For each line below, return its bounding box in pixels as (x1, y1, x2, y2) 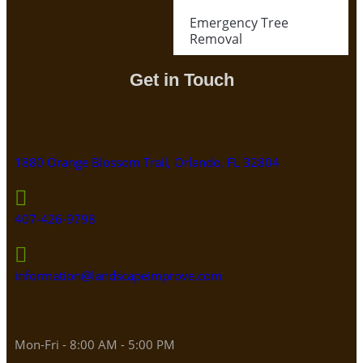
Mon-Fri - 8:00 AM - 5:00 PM (15, 336, 175, 352)
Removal (190, 30, 242, 48)
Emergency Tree (190, 14, 288, 32)
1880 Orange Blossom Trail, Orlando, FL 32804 (15, 154, 280, 170)
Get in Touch (129, 70, 234, 90)
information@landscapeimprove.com (15, 267, 222, 284)
